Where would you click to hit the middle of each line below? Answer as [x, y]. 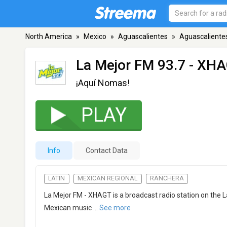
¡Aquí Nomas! [103, 83]
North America [49, 36]
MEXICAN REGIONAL [108, 179]
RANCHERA [167, 179]
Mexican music [68, 208]
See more [115, 208]
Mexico [95, 36]
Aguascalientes [143, 36]
